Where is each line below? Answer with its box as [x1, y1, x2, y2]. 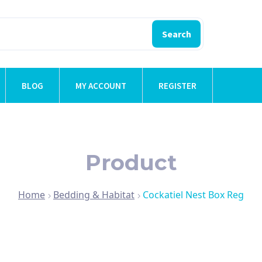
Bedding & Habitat [53, 188, 135, 201]
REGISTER [158, 80, 196, 91]
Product [85, 149, 177, 175]
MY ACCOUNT [75, 80, 126, 91]
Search [161, 27, 191, 40]
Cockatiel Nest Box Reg [143, 188, 244, 201]
